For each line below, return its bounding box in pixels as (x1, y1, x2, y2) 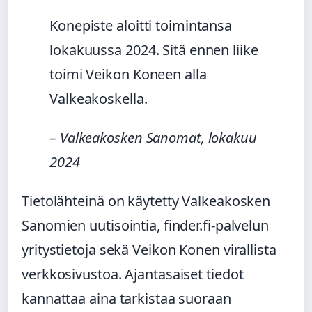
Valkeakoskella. (49, 88, 148, 108)
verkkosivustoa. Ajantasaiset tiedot (22, 264, 244, 283)
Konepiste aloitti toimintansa (49, 15, 233, 35)
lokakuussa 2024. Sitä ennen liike (49, 40, 258, 59)
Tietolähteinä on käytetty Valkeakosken (22, 191, 271, 210)
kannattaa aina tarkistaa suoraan (22, 288, 231, 308)
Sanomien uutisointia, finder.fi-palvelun (22, 215, 269, 235)
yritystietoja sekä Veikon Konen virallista (22, 240, 276, 259)
